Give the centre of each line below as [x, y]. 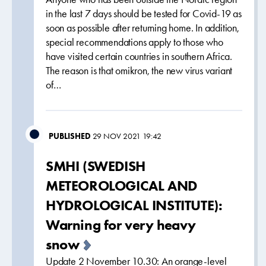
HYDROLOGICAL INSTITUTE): [134, 205]
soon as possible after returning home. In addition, [142, 28]
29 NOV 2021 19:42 [127, 136]
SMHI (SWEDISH [96, 166]
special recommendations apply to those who [134, 42]
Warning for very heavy [121, 225]
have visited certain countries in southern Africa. [139, 56]
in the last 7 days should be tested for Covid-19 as [144, 14]
